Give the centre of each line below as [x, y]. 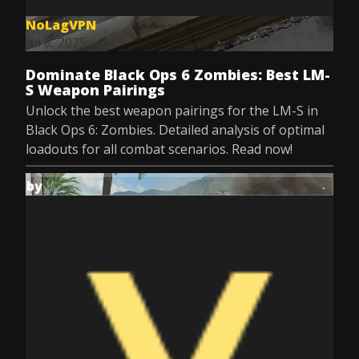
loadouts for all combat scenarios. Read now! [159, 149]
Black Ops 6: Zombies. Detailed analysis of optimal [175, 130]
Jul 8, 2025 [56, 42]
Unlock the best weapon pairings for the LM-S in [172, 111]
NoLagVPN [61, 25]
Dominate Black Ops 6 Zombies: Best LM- [178, 75]
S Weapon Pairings [95, 90]
